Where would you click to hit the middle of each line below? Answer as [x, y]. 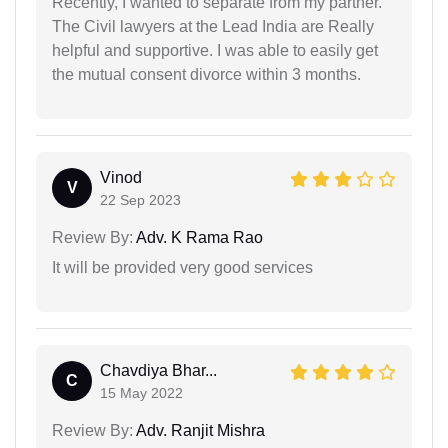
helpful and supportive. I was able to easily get [215, 50]
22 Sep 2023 [140, 199]
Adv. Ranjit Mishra [199, 430]
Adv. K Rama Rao [198, 237]
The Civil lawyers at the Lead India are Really [213, 26]
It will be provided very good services [182, 267]
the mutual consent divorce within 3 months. [206, 74]
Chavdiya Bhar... [158, 370]
